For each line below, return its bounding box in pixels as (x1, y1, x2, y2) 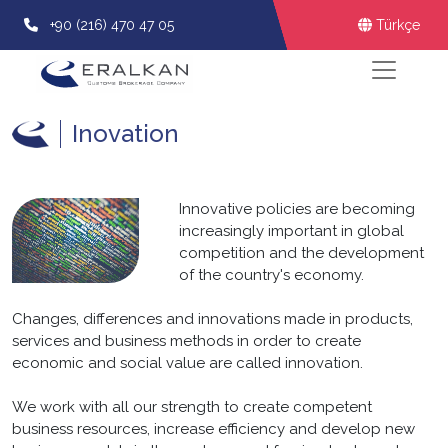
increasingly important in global (179, 222, 405, 240)
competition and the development (179, 244, 425, 262)
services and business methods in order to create (12, 332, 361, 350)
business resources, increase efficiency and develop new (12, 420, 415, 438)
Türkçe (375, 16, 420, 33)
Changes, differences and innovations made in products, (12, 310, 413, 328)
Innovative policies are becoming (179, 200, 416, 218)
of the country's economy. (179, 266, 365, 284)
